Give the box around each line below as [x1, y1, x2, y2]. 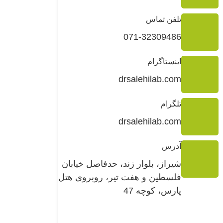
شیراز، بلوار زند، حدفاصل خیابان [62, 158, 181, 169]
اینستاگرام [147, 57, 181, 66]
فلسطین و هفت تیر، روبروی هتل [58, 172, 181, 182]
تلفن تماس [146, 14, 181, 23]
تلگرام [161, 99, 181, 108]
